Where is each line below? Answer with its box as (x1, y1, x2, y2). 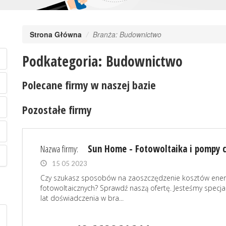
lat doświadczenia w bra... (40, 193, 124, 203)
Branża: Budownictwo (93, 29, 161, 39)
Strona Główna (30, 29, 82, 39)
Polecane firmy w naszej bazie (22, 77, 156, 92)
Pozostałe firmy (22, 102, 92, 117)
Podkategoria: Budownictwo (22, 51, 183, 71)
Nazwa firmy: (40, 142, 80, 155)
